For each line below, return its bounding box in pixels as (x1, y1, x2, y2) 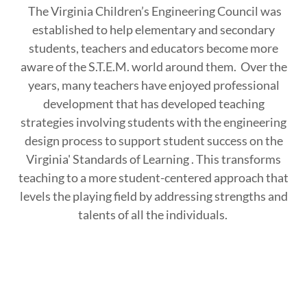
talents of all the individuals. (77, 207, 230, 222)
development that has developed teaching (42, 96, 265, 111)
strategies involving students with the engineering (21, 114, 286, 130)
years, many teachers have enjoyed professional (27, 77, 280, 93)
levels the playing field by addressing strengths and (19, 188, 288, 204)
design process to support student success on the (24, 133, 283, 148)
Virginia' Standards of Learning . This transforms (26, 151, 281, 167)
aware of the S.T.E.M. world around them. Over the (20, 59, 287, 74)
